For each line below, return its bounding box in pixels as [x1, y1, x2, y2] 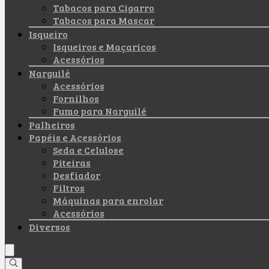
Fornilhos [53, 92, 99, 104]
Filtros [53, 181, 85, 194]
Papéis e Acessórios [29, 131, 121, 144]
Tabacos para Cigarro [53, 1, 154, 14]
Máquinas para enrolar [53, 194, 163, 207]
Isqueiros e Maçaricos [53, 40, 156, 53]
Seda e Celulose [53, 144, 124, 156]
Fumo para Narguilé [53, 104, 147, 117]
